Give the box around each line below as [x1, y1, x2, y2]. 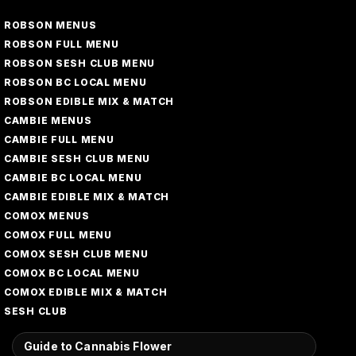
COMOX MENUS [3, 210, 90, 222]
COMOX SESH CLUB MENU [3, 248, 149, 260]
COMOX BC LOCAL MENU [3, 267, 140, 279]
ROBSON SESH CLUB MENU [3, 57, 156, 69]
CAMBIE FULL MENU [3, 133, 114, 145]
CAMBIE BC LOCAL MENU [3, 172, 142, 184]
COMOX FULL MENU [3, 229, 112, 241]
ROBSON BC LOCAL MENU [3, 76, 147, 88]
